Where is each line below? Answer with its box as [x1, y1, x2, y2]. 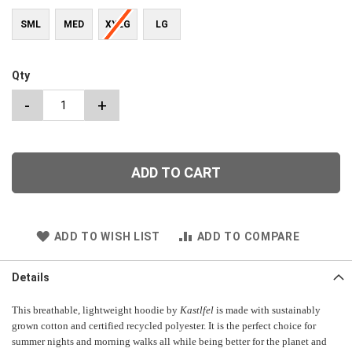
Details [12, 270, 49, 284]
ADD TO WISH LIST [53, 229, 160, 243]
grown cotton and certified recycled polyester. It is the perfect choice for [12, 319, 316, 332]
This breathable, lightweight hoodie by [12, 303, 180, 316]
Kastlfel [180, 303, 214, 316]
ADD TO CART [131, 163, 221, 181]
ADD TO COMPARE [196, 229, 300, 243]
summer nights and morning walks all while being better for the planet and [12, 335, 327, 347]
